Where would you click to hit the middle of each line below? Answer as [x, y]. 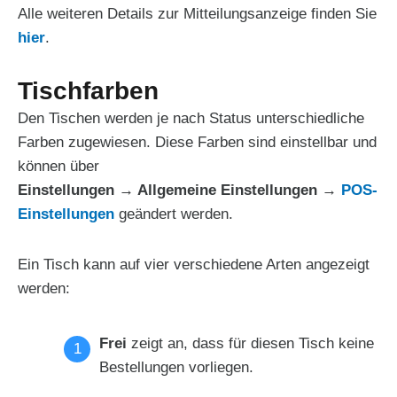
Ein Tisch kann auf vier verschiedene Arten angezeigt [194, 265]
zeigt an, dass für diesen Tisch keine [250, 343]
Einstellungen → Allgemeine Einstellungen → [179, 191]
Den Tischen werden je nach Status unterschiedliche [191, 119]
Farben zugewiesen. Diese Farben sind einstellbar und [197, 143]
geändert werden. [174, 214]
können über [61, 167]
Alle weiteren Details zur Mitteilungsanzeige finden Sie [197, 13]
